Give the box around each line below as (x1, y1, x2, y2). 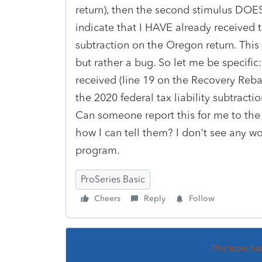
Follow (189, 193, 215, 204)
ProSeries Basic (81, 173, 145, 185)
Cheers (94, 193, 120, 204)
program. (75, 143, 123, 157)
